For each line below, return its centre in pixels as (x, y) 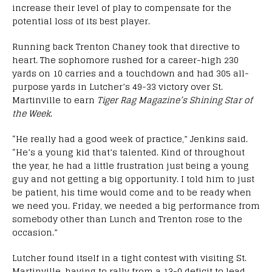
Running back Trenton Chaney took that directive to (126, 46)
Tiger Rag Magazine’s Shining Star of (175, 100)
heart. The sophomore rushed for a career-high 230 (125, 59)
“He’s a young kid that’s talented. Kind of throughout (128, 152)
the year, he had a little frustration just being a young (131, 165)
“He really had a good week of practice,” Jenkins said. (130, 138)
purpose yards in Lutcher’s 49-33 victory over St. (117, 86)
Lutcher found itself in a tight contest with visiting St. (129, 257)
